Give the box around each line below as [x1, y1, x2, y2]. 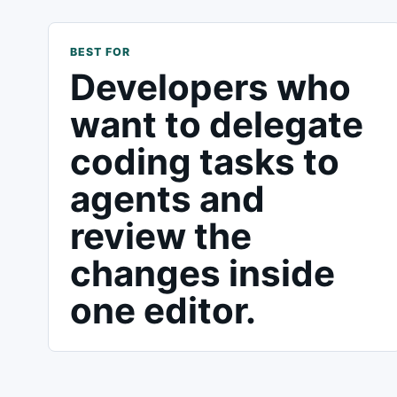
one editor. [69, 289, 256, 332]
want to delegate [69, 103, 363, 146]
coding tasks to [69, 140, 339, 183]
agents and [69, 177, 265, 221]
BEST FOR [69, 45, 130, 58]
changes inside [69, 252, 335, 295]
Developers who [69, 66, 351, 109]
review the [69, 214, 252, 258]
